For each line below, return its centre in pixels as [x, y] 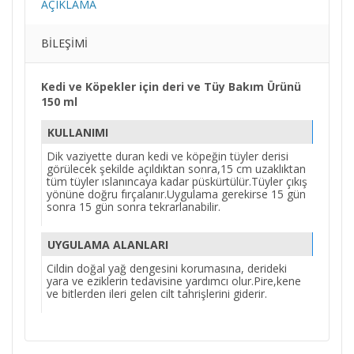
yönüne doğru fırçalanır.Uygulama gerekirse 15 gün [176, 194]
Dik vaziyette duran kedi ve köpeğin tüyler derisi [168, 156]
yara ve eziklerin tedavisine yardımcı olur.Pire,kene [174, 281]
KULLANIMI [78, 132]
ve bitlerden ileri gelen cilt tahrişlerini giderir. [157, 293]
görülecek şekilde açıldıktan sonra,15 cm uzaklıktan [176, 168]
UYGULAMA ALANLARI [108, 244]
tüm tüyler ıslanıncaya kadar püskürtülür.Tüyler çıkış [177, 181]
